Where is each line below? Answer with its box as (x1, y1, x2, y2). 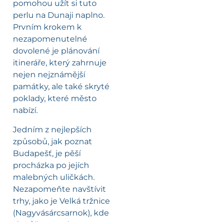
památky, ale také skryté (13, 82, 110, 92)
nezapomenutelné (13, 34, 87, 44)
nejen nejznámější (13, 70, 85, 80)
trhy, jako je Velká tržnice (13, 196, 110, 206)
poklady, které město (13, 94, 97, 104)
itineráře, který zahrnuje (13, 58, 107, 68)
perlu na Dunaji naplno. (13, 10, 105, 20)
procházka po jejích (13, 160, 89, 170)
